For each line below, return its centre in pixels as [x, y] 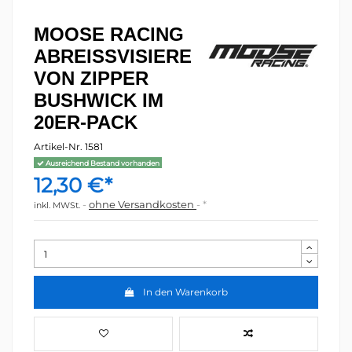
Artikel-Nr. [58, 147]
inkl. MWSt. [58, 206]
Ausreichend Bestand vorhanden [101, 163]
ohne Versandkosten [143, 205]
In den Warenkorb [186, 291]
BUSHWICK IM [99, 100]
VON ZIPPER [91, 78]
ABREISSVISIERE [113, 56]
